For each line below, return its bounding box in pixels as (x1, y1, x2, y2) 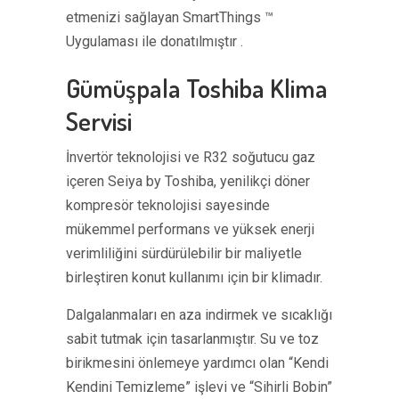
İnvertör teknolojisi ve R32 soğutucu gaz (66, 149, 315, 166)
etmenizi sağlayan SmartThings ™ (66, 9, 273, 26)
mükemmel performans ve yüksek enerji (66, 221, 314, 238)
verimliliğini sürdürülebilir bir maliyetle (66, 245, 302, 262)
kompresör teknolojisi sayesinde (66, 197, 270, 214)
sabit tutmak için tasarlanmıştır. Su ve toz (66, 330, 319, 347)
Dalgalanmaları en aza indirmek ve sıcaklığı (66, 306, 332, 323)
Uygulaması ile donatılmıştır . (66, 33, 243, 50)
